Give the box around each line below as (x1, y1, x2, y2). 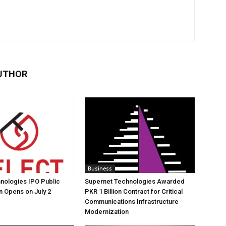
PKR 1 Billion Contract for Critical (85, 188, 183, 195)
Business (88, 165, 112, 172)
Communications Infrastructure (85, 198, 179, 205)
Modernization (85, 208, 129, 215)
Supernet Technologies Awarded (85, 178, 185, 185)
